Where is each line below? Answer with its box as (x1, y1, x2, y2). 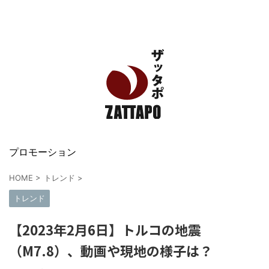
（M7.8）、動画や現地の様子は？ (9, 241, 213, 260)
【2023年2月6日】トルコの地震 (9, 220, 201, 239)
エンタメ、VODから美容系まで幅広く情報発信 (52, 35, 217, 45)
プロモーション (9, 146, 76, 158)
